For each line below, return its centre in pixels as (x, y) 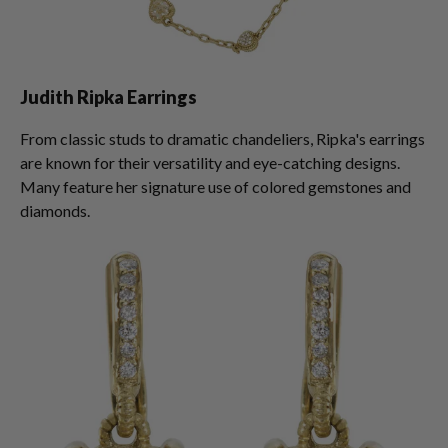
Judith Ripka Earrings (108, 97)
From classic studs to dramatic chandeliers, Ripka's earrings (222, 138)
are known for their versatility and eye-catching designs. (210, 162)
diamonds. (55, 210)
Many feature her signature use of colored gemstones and (215, 186)
